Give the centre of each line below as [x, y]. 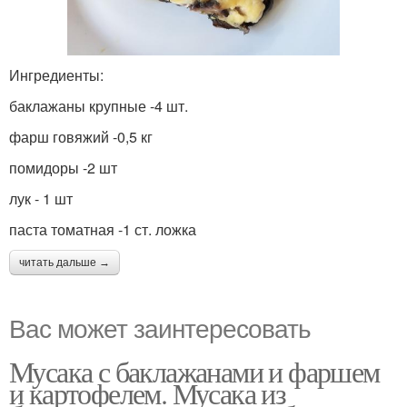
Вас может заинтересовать [160, 328]
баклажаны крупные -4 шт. [99, 106]
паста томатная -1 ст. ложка [103, 230]
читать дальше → [65, 263]
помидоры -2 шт [63, 168]
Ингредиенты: [56, 75]
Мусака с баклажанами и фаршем [194, 372]
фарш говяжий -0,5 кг [81, 137]
